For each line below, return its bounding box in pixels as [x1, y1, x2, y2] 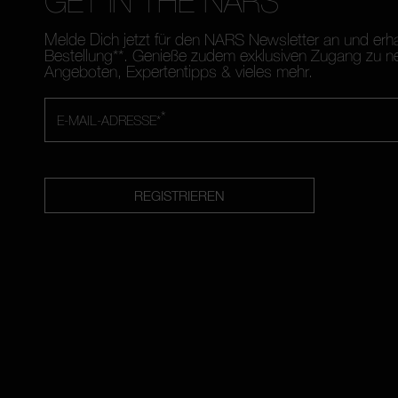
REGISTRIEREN [134, 187, 225, 203]
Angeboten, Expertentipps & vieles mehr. [44, 61, 313, 81]
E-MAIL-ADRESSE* [57, 112, 161, 128]
